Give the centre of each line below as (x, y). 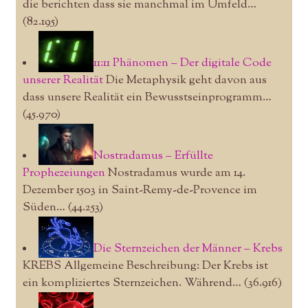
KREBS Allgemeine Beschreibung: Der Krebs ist (145, 266)
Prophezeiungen (64, 173)
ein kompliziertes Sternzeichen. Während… (132, 283)
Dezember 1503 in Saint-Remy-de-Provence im (140, 190)
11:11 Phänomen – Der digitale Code (182, 63)
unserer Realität (63, 80)
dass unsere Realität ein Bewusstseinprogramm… (147, 97)
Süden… (44, 207)
